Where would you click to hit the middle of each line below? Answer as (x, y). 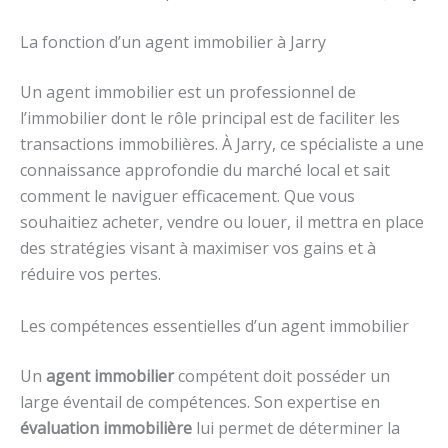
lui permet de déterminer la (296, 427)
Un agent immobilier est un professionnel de (188, 92)
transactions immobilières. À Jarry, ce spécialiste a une (222, 144)
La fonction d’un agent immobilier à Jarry (173, 42)
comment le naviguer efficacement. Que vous (187, 196)
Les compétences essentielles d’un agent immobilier (214, 325)
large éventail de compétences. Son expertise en (200, 401)
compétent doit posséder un (282, 375)
